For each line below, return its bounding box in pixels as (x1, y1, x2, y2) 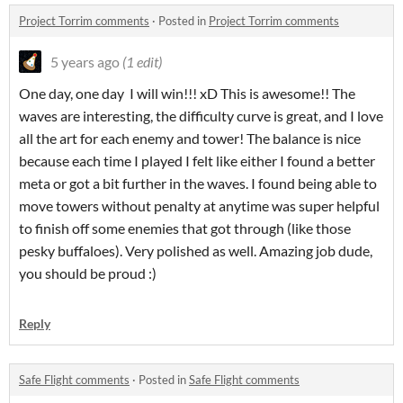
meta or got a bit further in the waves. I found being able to (19, 174, 377, 192)
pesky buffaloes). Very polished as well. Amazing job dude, (19, 241, 372, 259)
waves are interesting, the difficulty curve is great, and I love (19, 106, 383, 124)
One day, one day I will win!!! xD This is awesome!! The (19, 84, 355, 102)
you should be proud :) (19, 264, 157, 282)
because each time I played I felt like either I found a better (19, 151, 375, 169)
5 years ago (50, 52, 120, 70)
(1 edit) (122, 52, 162, 70)
